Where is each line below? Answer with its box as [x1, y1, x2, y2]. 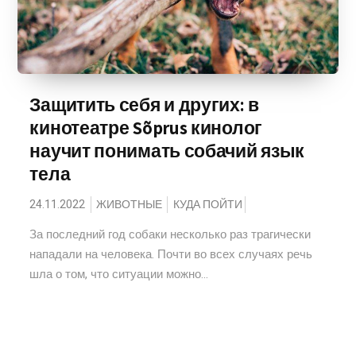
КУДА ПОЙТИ [173, 196, 243, 213]
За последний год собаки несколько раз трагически [29, 226, 311, 243]
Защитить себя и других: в [29, 93, 259, 117]
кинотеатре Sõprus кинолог [29, 116, 262, 140]
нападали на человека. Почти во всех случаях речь [29, 246, 313, 263]
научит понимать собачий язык [29, 139, 305, 163]
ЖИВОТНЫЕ [96, 196, 163, 213]
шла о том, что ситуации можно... [29, 265, 209, 283]
